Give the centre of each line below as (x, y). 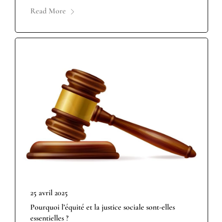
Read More (48, 11)
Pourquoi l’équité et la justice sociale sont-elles (103, 207)
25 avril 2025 (49, 193)
